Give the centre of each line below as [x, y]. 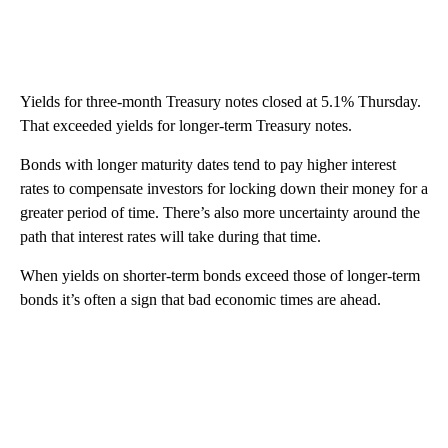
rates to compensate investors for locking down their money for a [224, 189]
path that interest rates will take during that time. [170, 237]
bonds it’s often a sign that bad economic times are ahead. [200, 300]
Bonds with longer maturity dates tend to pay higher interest [208, 165]
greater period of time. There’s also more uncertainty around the [220, 213]
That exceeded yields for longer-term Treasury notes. [186, 126]
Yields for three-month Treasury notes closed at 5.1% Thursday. [220, 102]
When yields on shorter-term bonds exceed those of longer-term [220, 276]
